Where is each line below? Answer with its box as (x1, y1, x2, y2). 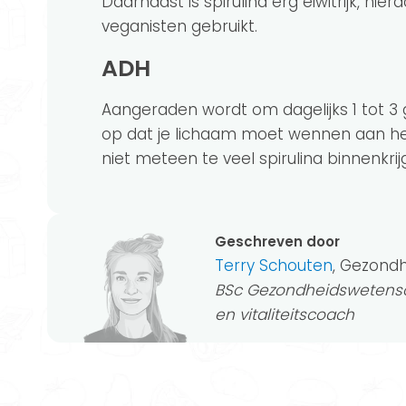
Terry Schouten (215, 254, 333, 276)
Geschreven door (215, 231, 340, 251)
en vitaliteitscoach (215, 303, 354, 325)
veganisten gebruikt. (101, 14, 257, 37)
